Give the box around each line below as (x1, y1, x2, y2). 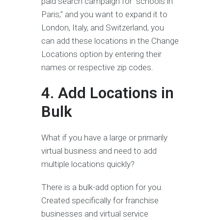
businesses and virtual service (41, 208, 148, 219)
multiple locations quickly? (41, 159, 137, 169)
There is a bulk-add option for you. (41, 182, 163, 192)
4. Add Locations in (41, 83, 174, 102)
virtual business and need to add (41, 145, 157, 156)
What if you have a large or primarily (41, 132, 167, 142)
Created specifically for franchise (41, 195, 159, 205)
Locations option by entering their (41, 49, 162, 59)
